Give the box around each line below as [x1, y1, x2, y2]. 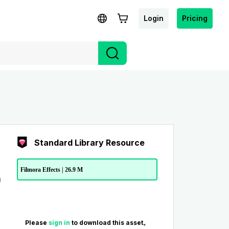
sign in [48, 219, 72, 227]
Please [25, 219, 49, 227]
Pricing [182, 13, 208, 22]
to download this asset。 [71, 219, 149, 227]
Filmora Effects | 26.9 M [20, 166, 83, 173]
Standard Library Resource [34, 138, 145, 148]
